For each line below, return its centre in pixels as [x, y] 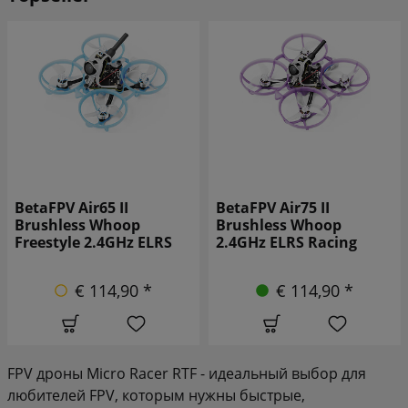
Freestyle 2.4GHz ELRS [93, 242]
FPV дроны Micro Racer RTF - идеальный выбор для [187, 373]
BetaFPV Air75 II [273, 207]
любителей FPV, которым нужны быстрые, [156, 395]
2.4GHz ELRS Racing [286, 242]
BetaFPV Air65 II [71, 207]
